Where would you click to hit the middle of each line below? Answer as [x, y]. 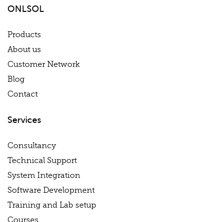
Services [24, 120]
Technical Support [42, 161]
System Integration [44, 175]
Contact [23, 94]
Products [24, 35]
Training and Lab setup [52, 205]
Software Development [51, 190]
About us [24, 50]
